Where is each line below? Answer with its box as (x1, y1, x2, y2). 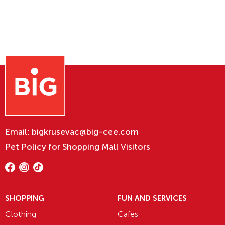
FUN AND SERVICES (118, 194, 187, 203)
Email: (5, 127, 32, 137)
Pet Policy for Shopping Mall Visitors (5, 142, 150, 152)
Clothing (5, 209, 36, 219)
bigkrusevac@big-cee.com (32, 127, 139, 137)
